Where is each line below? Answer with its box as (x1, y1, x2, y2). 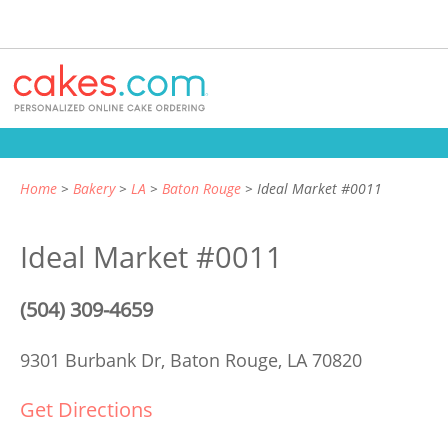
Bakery (73, 179, 115, 198)
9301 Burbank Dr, (20, 348, 170, 372)
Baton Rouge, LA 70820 (170, 348, 362, 372)
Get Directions (20, 396, 153, 423)
